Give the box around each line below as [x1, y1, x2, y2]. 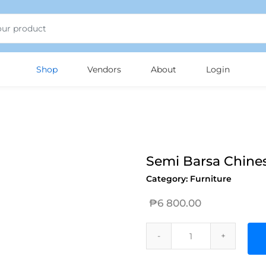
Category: [146, 173, 191, 184]
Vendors [87, 64, 121, 75]
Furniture [190, 173, 232, 184]
